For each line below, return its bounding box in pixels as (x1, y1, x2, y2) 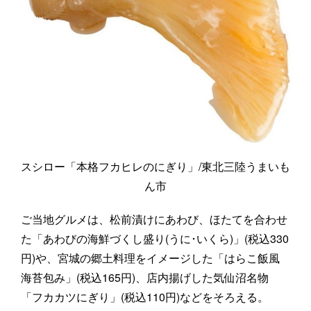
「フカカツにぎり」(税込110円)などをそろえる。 (21, 289, 269, 305)
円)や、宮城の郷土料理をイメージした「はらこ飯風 (21, 250, 280, 267)
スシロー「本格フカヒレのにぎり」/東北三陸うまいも (21, 158, 290, 175)
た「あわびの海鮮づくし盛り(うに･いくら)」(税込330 (21, 230, 289, 247)
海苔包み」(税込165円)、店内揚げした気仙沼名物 (21, 269, 269, 286)
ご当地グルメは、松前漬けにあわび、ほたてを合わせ (21, 211, 287, 228)
